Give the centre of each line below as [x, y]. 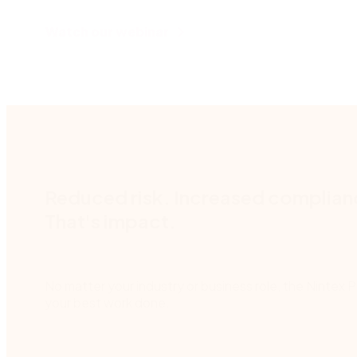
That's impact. [110, 221]
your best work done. [107, 303]
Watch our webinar [108, 32]
